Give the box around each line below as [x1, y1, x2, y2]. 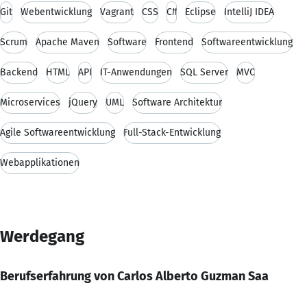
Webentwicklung [21, 5, 92, 18]
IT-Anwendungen [100, 66, 172, 78]
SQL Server [180, 66, 228, 78]
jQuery [69, 96, 97, 108]
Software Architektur [132, 96, 222, 108]
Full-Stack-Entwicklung [123, 126, 221, 138]
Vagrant [100, 5, 134, 18]
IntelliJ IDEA [224, 5, 274, 18]
